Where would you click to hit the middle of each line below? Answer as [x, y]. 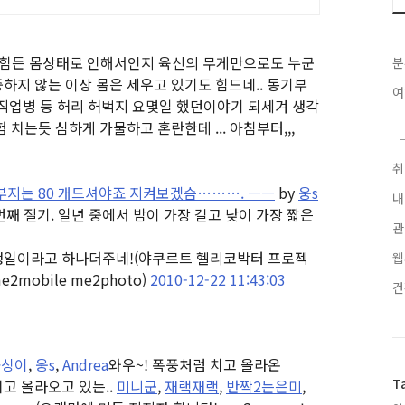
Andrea [85, 364]
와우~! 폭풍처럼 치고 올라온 [195, 364]
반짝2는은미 [264, 386]
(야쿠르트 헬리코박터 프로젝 [221, 258]
